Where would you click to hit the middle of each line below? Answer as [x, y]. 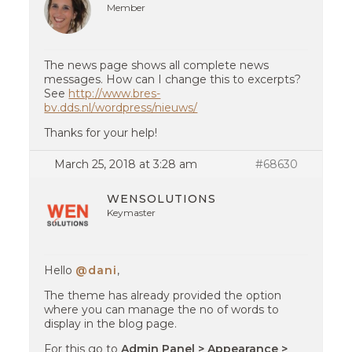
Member [126, 7]
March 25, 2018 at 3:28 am [126, 164]
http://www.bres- [115, 93]
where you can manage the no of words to [162, 310]
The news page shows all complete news [157, 65]
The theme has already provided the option [163, 295]
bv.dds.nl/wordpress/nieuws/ [121, 108]
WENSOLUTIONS [162, 199]
